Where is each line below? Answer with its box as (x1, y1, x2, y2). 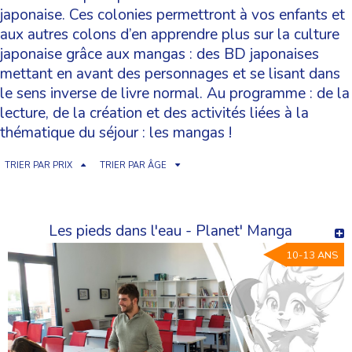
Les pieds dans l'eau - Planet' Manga (48, 221, 292, 242)
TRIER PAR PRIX (5, 159, 72, 172)
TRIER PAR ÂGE (100, 159, 167, 172)
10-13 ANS (286, 248, 338, 263)
